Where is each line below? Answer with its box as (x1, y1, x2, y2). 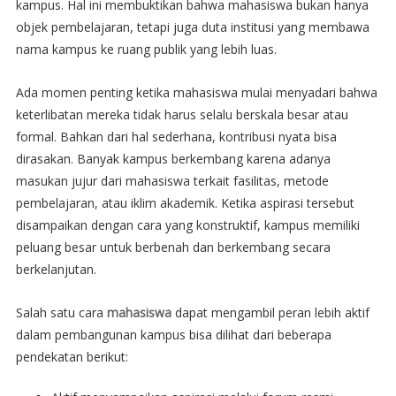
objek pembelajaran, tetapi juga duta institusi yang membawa (15, 18, 369, 35)
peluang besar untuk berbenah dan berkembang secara (15, 238, 331, 255)
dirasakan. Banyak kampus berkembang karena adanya (15, 149, 331, 167)
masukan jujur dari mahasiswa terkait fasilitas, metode (15, 171, 329, 189)
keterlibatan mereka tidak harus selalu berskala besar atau (15, 105, 348, 123)
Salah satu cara (15, 303, 107, 321)
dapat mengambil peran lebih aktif (174, 303, 369, 321)
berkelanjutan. (15, 260, 96, 278)
